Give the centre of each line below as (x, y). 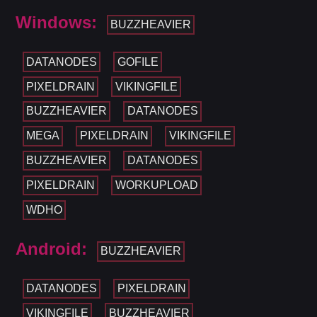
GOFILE (138, 62)
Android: (52, 249)
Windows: (57, 23)
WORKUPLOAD (156, 185)
